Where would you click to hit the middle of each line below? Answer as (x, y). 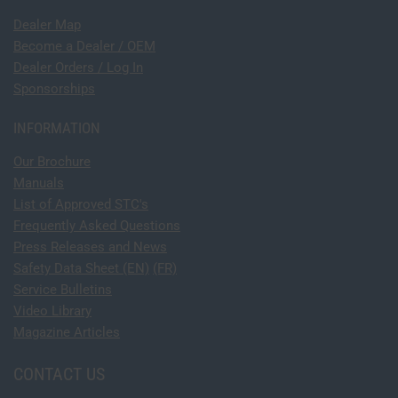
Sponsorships (54, 89)
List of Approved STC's (81, 204)
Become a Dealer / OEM (84, 47)
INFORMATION (57, 129)
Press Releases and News (90, 247)
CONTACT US (59, 374)
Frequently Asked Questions (97, 225)
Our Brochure (52, 161)
